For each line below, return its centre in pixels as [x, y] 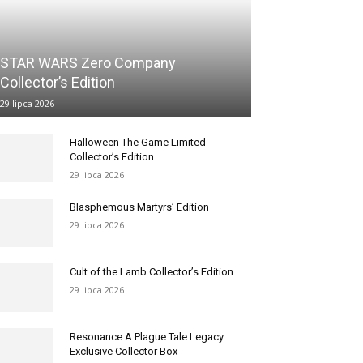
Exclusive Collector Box [124, 351]
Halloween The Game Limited [138, 142]
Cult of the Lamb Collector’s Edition [152, 271]
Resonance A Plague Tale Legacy [147, 336]
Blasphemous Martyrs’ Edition [139, 207]
